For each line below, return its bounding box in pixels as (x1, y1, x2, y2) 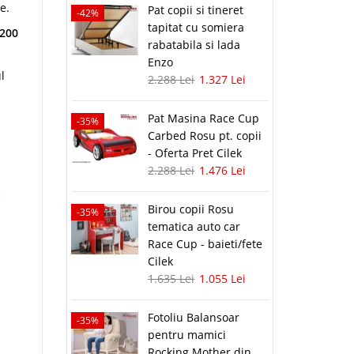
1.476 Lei (199, 163, 247, 179)
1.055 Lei (199, 271, 247, 287)
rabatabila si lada (148, 37, 241, 53)
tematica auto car (148, 219, 241, 235)
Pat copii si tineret (148, 2, 244, 18)
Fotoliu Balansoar (148, 310, 240, 326)
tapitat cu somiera (148, 20, 245, 36)
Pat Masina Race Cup (148, 111, 260, 126)
